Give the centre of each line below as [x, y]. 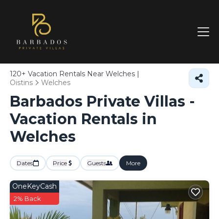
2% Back [27, 198]
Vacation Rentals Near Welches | [83, 74]
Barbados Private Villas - [102, 101]
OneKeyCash [34, 186]
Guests [97, 163]
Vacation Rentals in [83, 119]
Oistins [21, 83]
